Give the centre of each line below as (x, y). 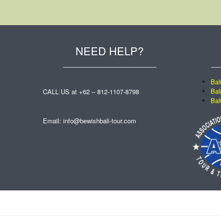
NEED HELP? (110, 51)
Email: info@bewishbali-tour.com (90, 121)
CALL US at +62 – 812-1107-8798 (91, 92)
